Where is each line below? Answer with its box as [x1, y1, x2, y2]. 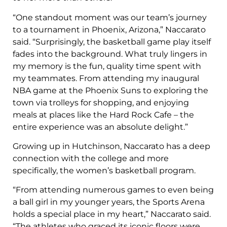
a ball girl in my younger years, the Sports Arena [13, 197, 205, 207]
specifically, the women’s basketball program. [13, 165, 196, 175]
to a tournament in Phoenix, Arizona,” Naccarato [13, 24, 206, 34]
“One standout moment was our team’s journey [13, 12, 207, 22]
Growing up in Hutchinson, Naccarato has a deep [13, 141, 210, 151]
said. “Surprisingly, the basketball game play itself [13, 36, 211, 47]
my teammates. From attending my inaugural [13, 73, 199, 83]
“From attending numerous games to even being [13, 185, 214, 195]
